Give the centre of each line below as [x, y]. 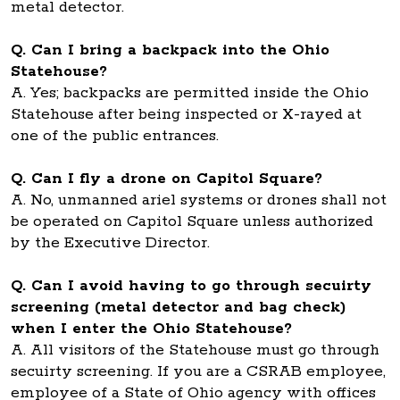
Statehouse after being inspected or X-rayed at [186, 114]
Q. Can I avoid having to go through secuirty [191, 286]
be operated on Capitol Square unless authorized [192, 221]
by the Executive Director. [112, 243]
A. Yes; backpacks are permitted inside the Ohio [190, 93]
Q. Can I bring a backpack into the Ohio [170, 50]
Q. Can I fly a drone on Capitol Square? [167, 179]
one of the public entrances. [115, 136]
